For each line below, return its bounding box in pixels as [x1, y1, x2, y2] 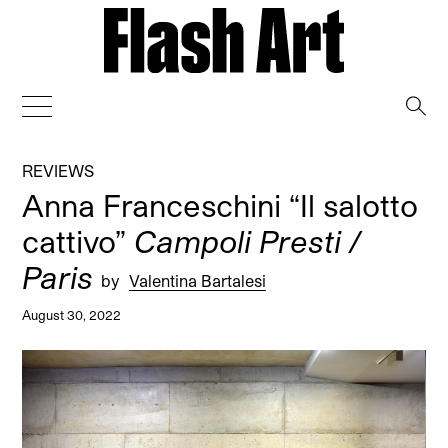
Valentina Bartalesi [129, 270, 267, 290]
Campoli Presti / [134, 222, 362, 259]
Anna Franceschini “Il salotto [22, 186, 419, 223]
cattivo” [22, 222, 135, 259]
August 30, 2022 [22, 306, 122, 322]
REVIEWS [22, 160, 95, 180]
